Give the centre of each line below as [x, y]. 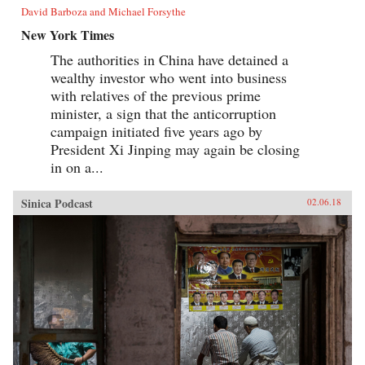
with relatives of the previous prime [156, 95]
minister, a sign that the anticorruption [163, 113]
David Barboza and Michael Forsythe [103, 11]
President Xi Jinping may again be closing [175, 149]
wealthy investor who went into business [169, 77]
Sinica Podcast [57, 203]
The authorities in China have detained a [169, 59]
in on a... [77, 167]
